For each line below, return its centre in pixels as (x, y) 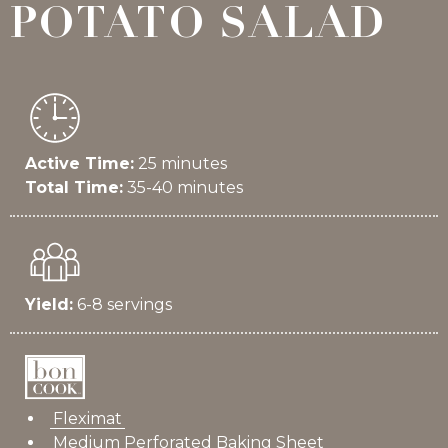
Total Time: (74, 187)
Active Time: (79, 163)
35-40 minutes (183, 187)
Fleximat (87, 419)
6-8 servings (122, 304)
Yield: (49, 304)
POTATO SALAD (198, 28)
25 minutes (180, 163)
